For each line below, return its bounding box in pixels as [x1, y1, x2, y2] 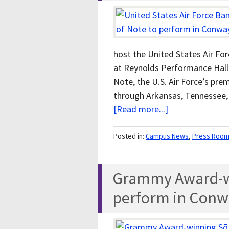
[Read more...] [113, 103, 168, 116]
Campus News [146, 131, 189, 141]
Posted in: [113, 131, 146, 141]
